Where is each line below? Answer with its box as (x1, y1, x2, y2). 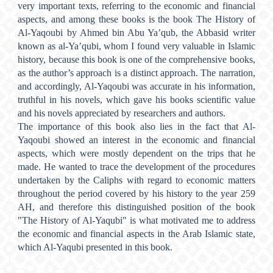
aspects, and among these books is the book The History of (18, 13, 255, 24)
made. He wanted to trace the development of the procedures (18, 161, 255, 172)
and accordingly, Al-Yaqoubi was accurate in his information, (18, 80, 255, 91)
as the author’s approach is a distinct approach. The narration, (18, 67, 255, 78)
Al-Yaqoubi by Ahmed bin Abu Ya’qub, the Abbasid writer (18, 27, 255, 38)
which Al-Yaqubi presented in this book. (18, 241, 173, 252)
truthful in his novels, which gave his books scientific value (18, 94, 255, 105)
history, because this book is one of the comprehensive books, (18, 54, 255, 65)
